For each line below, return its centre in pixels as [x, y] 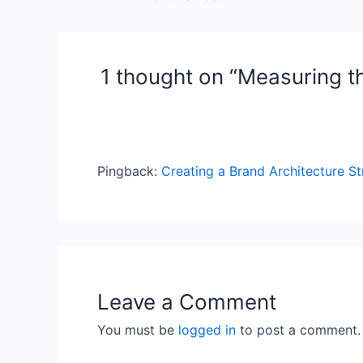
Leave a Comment [187, 301]
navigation [133, 15]
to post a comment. [298, 329]
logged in [207, 329]
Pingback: [129, 171]
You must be [138, 329]
